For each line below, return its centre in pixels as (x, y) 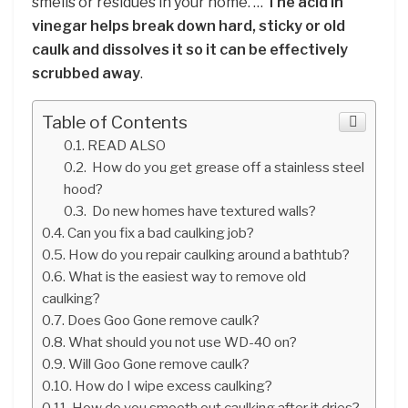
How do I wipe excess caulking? (174, 385)
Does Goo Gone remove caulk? (164, 320)
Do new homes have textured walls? (203, 210)
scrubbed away (86, 73)
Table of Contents (115, 122)
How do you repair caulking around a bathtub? (209, 254)
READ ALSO (127, 145)
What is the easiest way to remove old (188, 276)
